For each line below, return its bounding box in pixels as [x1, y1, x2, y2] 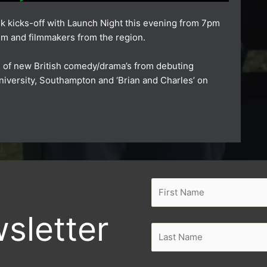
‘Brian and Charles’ [116, 74, 195, 86]
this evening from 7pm [123, 17, 220, 29]
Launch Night [67, 17, 123, 29]
